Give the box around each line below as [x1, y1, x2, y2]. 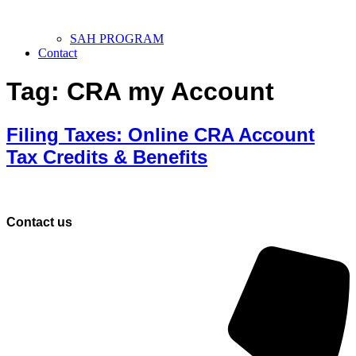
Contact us [6, 215, 72, 229]
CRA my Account [67, 77, 274, 106]
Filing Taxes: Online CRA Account [6, 123, 315, 145]
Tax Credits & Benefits [6, 145, 207, 168]
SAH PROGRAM [70, 31, 164, 45]
